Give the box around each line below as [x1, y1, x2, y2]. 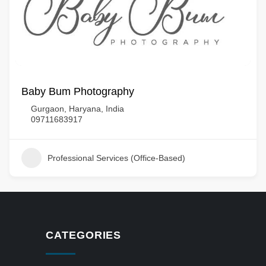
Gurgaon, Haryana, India [31, 104, 124, 113]
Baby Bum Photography [21, 85, 134, 97]
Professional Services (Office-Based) [47, 153, 185, 163]
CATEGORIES [46, 229, 122, 241]
